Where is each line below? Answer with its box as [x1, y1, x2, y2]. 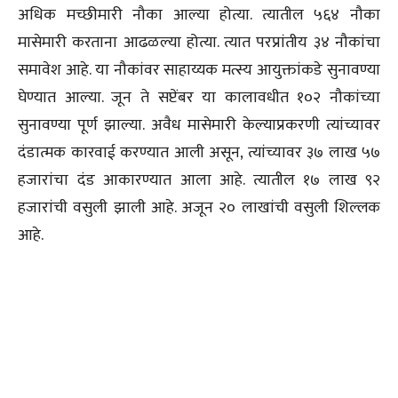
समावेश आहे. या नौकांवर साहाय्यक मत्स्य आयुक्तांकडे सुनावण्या [18, 56, 380, 84]
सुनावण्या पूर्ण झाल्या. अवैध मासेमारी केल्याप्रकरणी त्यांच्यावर [18, 111, 380, 139]
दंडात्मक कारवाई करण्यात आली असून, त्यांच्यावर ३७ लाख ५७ [18, 139, 380, 166]
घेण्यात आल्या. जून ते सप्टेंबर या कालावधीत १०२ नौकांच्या [18, 84, 380, 111]
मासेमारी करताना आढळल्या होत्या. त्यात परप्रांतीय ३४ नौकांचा [18, 28, 380, 56]
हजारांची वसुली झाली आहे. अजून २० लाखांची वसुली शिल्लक [18, 194, 380, 221]
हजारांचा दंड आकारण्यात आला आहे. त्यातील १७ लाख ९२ [18, 166, 380, 194]
